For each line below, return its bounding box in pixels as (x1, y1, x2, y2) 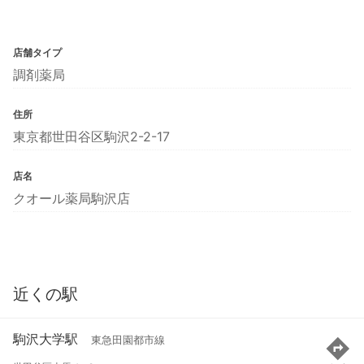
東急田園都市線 (91, 334, 165, 347)
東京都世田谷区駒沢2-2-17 (13, 128, 170, 145)
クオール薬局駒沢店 (13, 189, 130, 206)
